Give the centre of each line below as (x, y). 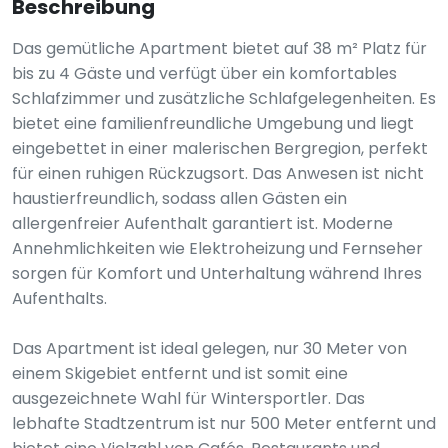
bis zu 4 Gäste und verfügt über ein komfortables (204, 73)
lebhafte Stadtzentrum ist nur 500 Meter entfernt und (224, 423)
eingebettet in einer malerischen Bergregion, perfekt (220, 148)
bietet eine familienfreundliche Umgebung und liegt (213, 123)
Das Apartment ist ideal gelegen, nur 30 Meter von (209, 348)
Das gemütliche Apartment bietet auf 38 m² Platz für (219, 48)
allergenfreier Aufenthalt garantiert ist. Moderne (202, 223)
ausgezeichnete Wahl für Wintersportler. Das (188, 398)
